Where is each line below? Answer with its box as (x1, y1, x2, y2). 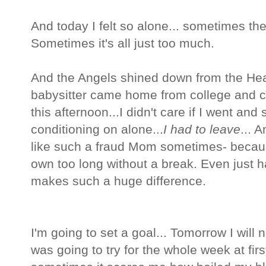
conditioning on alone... (31, 122, 163, 137)
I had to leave (163, 122, 240, 137)
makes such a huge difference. (31, 174, 206, 189)
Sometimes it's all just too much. (31, 36, 214, 51)
